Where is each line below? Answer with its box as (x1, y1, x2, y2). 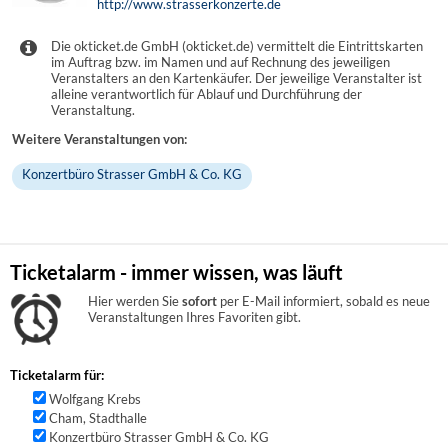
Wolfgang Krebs (49, 390, 142, 407)
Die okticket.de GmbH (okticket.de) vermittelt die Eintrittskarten (51, 37, 424, 54)
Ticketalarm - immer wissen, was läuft (10, 260, 343, 284)
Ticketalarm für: (10, 367, 104, 384)
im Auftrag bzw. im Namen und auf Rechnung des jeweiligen (51, 53, 391, 70)
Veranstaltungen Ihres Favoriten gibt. (88, 309, 302, 326)
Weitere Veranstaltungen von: (12, 130, 187, 147)
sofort (182, 293, 218, 310)
